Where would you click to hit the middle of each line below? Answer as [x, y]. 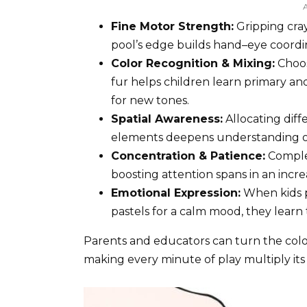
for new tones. [150, 101]
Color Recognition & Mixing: [193, 64]
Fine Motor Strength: [172, 27]
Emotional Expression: [176, 193]
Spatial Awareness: [167, 119]
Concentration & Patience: [188, 156]
